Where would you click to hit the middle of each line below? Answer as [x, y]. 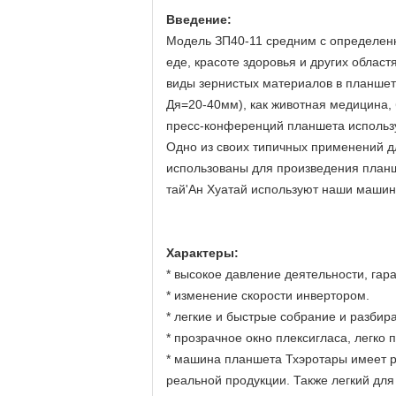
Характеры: [202, 253]
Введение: [199, 19]
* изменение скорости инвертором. [268, 295]
